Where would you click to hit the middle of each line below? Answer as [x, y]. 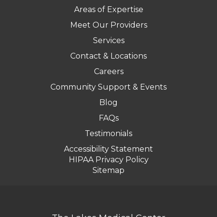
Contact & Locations [108, 56]
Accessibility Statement [108, 149]
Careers [108, 71]
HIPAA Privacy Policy [108, 159]
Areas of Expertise [108, 9]
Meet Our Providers [108, 25]
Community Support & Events [108, 87]
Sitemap [108, 170]
